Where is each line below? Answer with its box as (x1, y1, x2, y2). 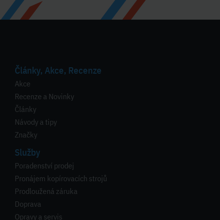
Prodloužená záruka (15, 186, 78, 196)
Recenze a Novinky (15, 91, 74, 102)
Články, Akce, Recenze (15, 64, 102, 77)
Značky (15, 130, 37, 140)
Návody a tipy (15, 117, 57, 127)
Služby (15, 146, 40, 159)
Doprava (15, 199, 41, 209)
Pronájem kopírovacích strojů (15, 173, 107, 184)
